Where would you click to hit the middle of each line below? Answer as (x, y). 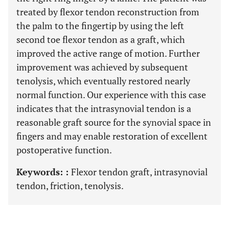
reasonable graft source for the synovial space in (114, 122)
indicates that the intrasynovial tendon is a (104, 108)
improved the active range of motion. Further (108, 53)
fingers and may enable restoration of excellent (112, 136)
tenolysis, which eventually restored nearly (103, 81)
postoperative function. (64, 150)
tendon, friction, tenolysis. (70, 186)
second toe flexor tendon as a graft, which (101, 39)
